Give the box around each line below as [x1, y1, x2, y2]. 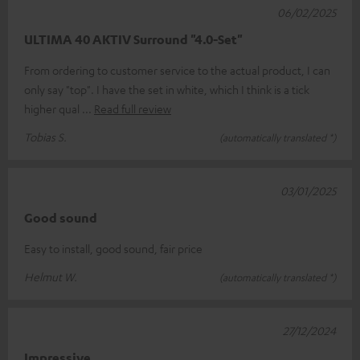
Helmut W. [24, 268, 77, 284]
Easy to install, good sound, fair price [24, 240, 202, 256]
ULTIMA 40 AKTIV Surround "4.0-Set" [24, 31, 243, 47]
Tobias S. [24, 129, 67, 144]
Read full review [94, 100, 171, 116]
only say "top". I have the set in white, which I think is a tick [24, 81, 309, 96]
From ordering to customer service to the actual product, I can [24, 62, 330, 77]
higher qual [24, 100, 82, 116]
